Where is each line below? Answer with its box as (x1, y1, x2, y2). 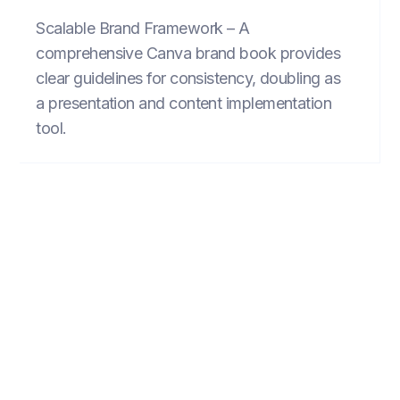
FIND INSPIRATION (120, 315, 273, 329)
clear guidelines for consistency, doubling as (36, 69, 341, 87)
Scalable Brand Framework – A (36, 19, 250, 37)
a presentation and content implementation (36, 94, 332, 112)
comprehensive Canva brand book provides (36, 44, 341, 62)
